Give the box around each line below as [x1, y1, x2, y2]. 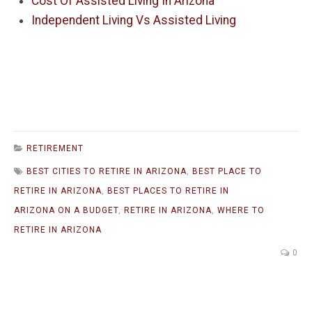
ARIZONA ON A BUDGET [14, 205, 118, 216]
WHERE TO [217, 205, 265, 216]
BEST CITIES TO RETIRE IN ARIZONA [26, 166, 187, 177]
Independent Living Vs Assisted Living [31, 13, 236, 28]
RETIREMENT [26, 143, 84, 154]
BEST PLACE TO [192, 166, 262, 177]
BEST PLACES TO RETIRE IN [107, 186, 229, 196]
